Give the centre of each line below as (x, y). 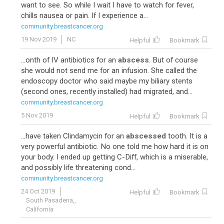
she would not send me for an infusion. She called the (109, 70)
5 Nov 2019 (37, 115)
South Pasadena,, (51, 200)
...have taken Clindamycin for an (73, 136)
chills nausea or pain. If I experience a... (84, 15)
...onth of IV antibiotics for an (69, 60)
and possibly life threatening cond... (78, 167)
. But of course (173, 60)
